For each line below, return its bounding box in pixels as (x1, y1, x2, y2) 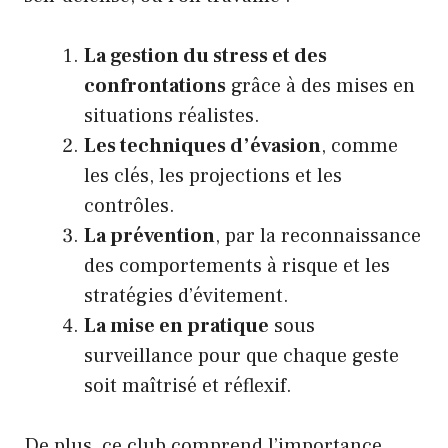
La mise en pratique (84, 313, 269, 340)
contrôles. (84, 193, 175, 220)
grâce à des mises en (226, 73, 415, 100)
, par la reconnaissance (215, 223, 421, 250)
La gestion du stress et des (84, 43, 327, 70)
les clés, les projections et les (84, 163, 342, 190)
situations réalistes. (84, 103, 260, 130)
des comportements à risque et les (84, 253, 390, 280)
